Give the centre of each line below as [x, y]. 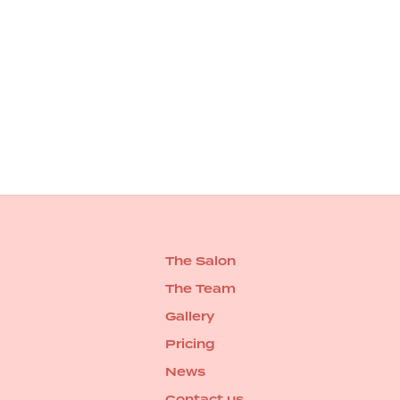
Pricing [190, 344]
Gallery [189, 317]
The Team [200, 289]
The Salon [200, 261]
